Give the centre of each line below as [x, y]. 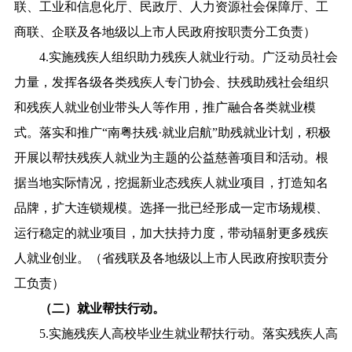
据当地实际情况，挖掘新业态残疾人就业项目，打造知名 [171, 182]
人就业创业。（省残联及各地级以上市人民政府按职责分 [171, 258]
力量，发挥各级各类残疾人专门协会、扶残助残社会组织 [171, 82]
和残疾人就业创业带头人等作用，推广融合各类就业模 [165, 107]
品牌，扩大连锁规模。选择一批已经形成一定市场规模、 [171, 207]
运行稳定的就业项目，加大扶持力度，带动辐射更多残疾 [171, 233]
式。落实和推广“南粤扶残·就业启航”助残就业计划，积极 [172, 132]
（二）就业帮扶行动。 [89, 308]
